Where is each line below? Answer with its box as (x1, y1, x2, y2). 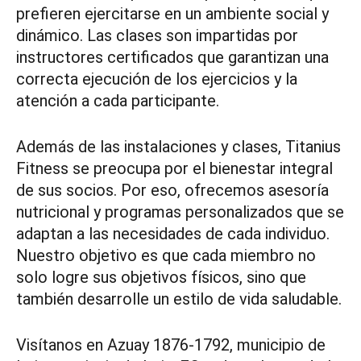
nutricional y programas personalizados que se (16, 201, 344, 222)
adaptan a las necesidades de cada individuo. (16, 223, 330, 243)
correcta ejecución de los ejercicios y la (16, 68, 297, 89)
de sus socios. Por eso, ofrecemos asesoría (16, 180, 329, 200)
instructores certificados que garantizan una (16, 47, 329, 67)
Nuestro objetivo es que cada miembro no (16, 245, 316, 265)
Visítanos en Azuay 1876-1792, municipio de (16, 334, 326, 355)
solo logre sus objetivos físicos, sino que (16, 267, 306, 287)
